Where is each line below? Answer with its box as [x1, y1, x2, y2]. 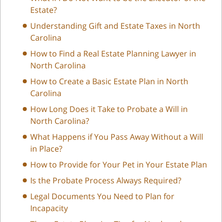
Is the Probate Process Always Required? [30, 174, 181, 186]
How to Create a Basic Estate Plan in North [30, 75, 188, 87]
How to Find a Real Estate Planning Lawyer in [30, 48, 196, 59]
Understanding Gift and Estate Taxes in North [30, 20, 200, 31]
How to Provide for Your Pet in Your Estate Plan [30, 159, 207, 170]
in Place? [30, 143, 62, 154]
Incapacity [30, 202, 68, 214]
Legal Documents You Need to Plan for [30, 190, 174, 202]
